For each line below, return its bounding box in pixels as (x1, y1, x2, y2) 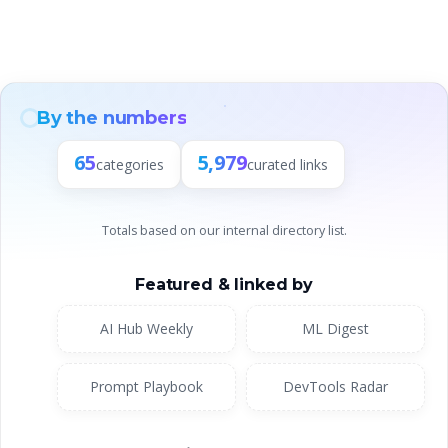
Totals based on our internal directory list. (101, 221, 347, 239)
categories (95, 154, 164, 174)
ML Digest (302, 318, 369, 338)
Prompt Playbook (90, 376, 203, 396)
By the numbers (37, 106, 187, 129)
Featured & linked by (135, 274, 313, 294)
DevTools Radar (283, 376, 388, 396)
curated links (246, 154, 328, 174)
